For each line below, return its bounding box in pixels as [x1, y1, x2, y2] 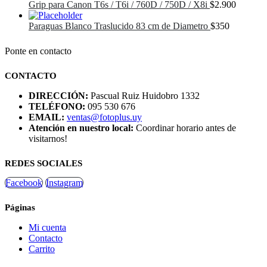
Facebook [5, 177, 42, 188]
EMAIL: [29, 111, 64, 122]
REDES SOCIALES [5, 158, 82, 168]
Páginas [5, 202, 35, 212]
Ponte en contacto [5, 45, 72, 56]
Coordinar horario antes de [136, 122, 236, 133]
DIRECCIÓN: [29, 90, 88, 101]
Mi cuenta [29, 222, 66, 232]
